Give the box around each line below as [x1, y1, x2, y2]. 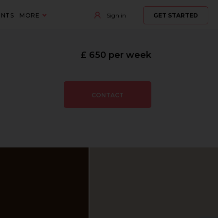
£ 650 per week [80, 50, 151, 60]
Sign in [105, 12, 126, 19]
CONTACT [91, 91, 124, 99]
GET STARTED [153, 12, 198, 19]
